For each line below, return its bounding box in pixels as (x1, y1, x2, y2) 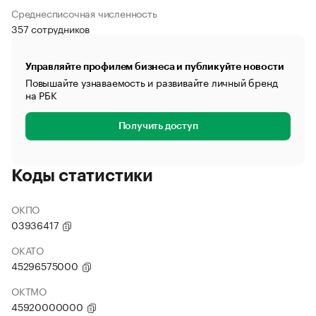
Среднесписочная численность (11, 5, 157, 20)
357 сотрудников (11, 20, 90, 36)
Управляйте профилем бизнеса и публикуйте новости (25, 61, 284, 71)
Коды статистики (11, 167, 153, 184)
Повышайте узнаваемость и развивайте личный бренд (25, 74, 278, 90)
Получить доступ (118, 121, 198, 131)
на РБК (25, 87, 57, 102)
